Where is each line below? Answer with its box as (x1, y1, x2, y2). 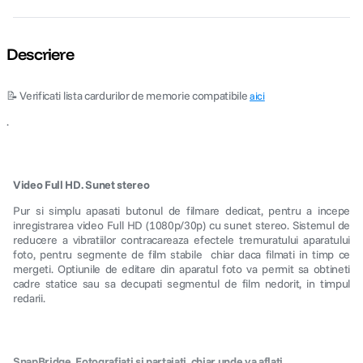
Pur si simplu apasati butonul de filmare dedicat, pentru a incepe (13, 203, 350, 218)
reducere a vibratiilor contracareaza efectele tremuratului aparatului (13, 233, 350, 247)
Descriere (6, 44, 74, 64)
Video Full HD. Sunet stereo (13, 177, 150, 192)
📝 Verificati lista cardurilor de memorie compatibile (6, 88, 250, 103)
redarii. (13, 291, 45, 305)
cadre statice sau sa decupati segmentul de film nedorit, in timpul (13, 276, 350, 291)
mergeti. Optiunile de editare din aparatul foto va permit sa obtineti (13, 262, 350, 276)
